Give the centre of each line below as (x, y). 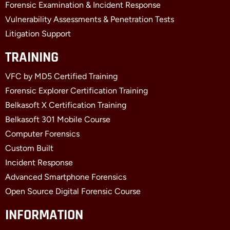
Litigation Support (38, 34)
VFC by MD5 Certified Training (61, 76)
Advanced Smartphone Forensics (66, 177)
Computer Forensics (42, 134)
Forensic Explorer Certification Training (76, 91)
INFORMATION (44, 215)
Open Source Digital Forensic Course (73, 191)
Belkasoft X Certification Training (66, 105)
